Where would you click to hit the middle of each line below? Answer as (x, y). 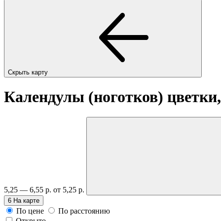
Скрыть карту (29, 72)
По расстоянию (84, 211)
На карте (26, 200)
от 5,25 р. (70, 189)
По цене (30, 211)
